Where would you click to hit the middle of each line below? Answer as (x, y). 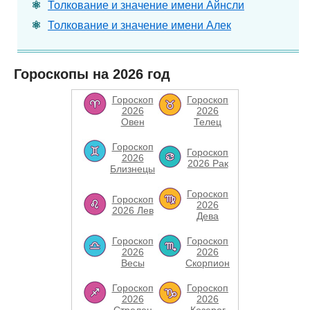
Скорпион (208, 263)
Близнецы (133, 169)
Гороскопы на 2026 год (92, 74)
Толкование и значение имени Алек (139, 25)
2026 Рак (208, 163)
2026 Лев (133, 210)
